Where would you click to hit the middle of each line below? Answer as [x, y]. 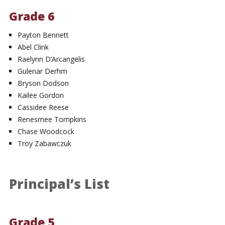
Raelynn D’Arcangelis [51, 59]
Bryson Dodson [43, 83]
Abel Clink [33, 47]
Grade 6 [31, 16]
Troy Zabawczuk [45, 143]
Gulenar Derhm [43, 71]
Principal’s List [59, 184]
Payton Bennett [43, 35]
